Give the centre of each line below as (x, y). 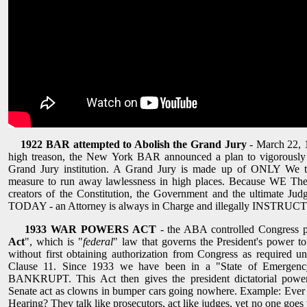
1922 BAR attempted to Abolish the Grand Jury (134, 145)
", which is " (54, 242)
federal (98, 242)
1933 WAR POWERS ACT (92, 230)
